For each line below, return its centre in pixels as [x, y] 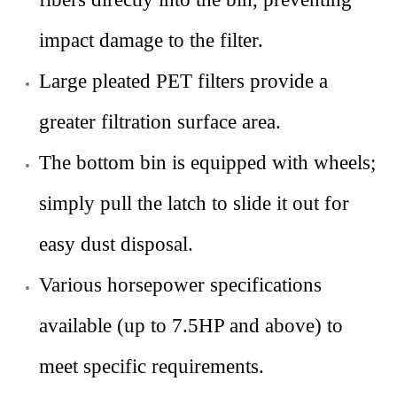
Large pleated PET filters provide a [183, 81]
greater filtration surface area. [160, 122]
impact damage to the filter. [151, 40]
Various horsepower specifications [180, 285]
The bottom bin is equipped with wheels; [207, 163]
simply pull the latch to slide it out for [194, 203]
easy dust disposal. [116, 244]
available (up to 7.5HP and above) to [191, 326]
